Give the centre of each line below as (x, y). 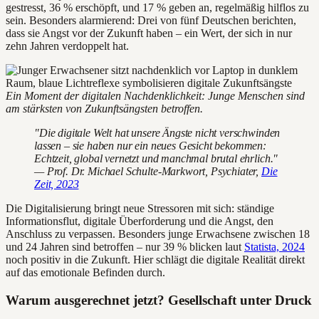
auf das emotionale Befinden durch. (85, 273)
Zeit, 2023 (57, 184)
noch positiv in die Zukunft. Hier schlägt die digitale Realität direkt (155, 260)
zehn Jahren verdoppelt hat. (67, 46)
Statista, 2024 (274, 247)
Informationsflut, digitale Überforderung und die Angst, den (140, 221)
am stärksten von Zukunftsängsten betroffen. (104, 109)
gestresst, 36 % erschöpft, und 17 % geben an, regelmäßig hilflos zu (157, 8)
